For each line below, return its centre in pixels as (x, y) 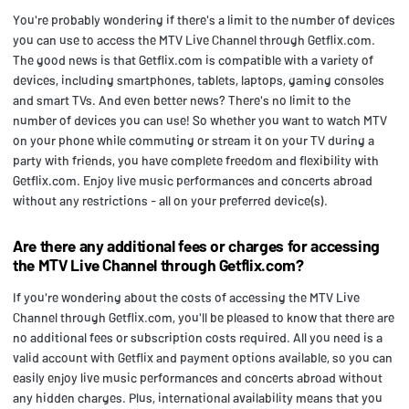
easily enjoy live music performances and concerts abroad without (198, 377)
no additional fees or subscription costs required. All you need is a (198, 337)
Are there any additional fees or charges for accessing (197, 245)
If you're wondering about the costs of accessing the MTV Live (186, 297)
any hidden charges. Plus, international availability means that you (198, 397)
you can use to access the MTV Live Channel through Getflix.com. (194, 39)
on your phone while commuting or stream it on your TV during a (194, 140)
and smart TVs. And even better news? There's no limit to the (182, 100)
